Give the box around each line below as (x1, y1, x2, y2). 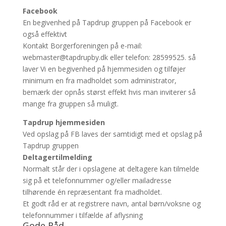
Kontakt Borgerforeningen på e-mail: (22, 40, 142, 50)
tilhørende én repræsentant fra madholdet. (22, 187, 162, 197)
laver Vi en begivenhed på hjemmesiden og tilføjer (22, 64, 186, 74)
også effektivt (22, 29, 67, 39)
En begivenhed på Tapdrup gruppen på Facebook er (22, 17, 191, 27)
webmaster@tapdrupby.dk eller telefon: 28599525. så (22, 52, 196, 62)
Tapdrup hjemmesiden (22, 117, 105, 127)
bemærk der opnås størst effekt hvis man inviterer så (22, 87, 196, 97)
